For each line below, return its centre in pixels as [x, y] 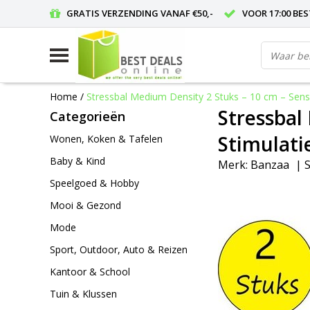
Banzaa [270, 165]
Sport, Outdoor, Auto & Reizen [119, 249]
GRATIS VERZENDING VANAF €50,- [140, 13]
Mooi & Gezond [85, 205]
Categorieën [88, 116]
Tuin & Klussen [83, 294]
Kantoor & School [90, 272]
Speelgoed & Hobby [94, 183]
